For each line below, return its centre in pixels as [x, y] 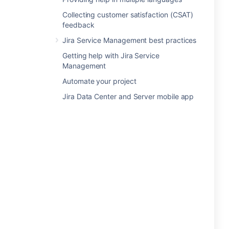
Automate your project [99, 81]
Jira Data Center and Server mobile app [128, 96]
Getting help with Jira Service [111, 55]
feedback [78, 25]
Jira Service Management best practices [130, 40]
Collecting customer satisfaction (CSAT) [128, 15]
